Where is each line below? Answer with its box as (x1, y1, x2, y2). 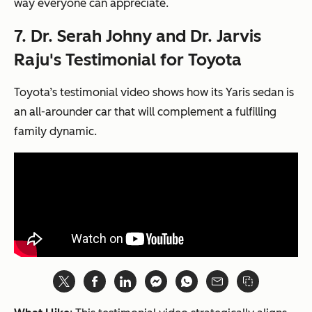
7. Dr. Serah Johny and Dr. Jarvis (14, 26, 261, 47)
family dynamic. (14, 125, 97, 139)
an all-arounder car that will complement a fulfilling (14, 105, 276, 119)
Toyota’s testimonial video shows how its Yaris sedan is (14, 86, 294, 100)
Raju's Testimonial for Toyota (14, 49, 242, 70)
